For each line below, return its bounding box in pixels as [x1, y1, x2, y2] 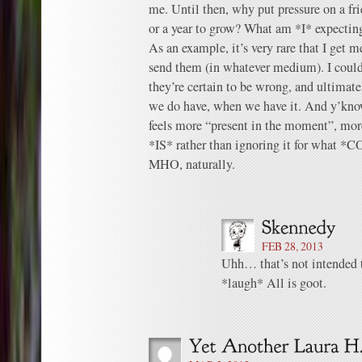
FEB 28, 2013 [262, 238, 323, 255]
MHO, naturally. [149, 155, 235, 174]
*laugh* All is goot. [221, 274, 326, 293]
